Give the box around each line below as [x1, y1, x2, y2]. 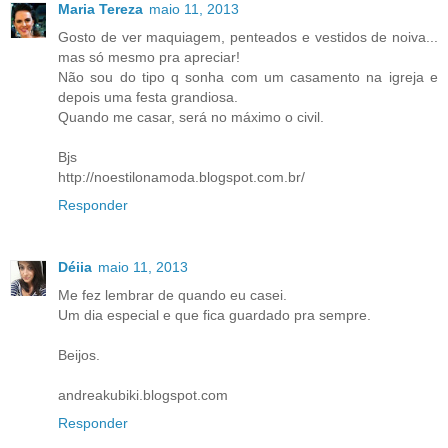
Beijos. [58, 347, 100, 364]
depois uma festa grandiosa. [58, 89, 238, 106]
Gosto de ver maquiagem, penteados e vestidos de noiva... [58, 29, 438, 46]
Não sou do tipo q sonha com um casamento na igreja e [58, 69, 438, 86]
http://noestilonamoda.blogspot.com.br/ [58, 169, 305, 186]
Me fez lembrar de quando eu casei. [58, 287, 287, 304]
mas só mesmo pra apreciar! [58, 49, 240, 66]
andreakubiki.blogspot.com [58, 387, 228, 404]
